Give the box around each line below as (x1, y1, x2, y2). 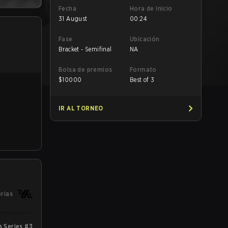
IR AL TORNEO (59, 104, 103, 112)
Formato (130, 66, 157, 73)
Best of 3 (130, 76, 155, 83)
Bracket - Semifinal (59, 45, 112, 53)
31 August (59, 15, 88, 22)
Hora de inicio (130, 5, 173, 12)
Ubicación (130, 35, 160, 43)
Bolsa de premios (59, 66, 112, 73)
